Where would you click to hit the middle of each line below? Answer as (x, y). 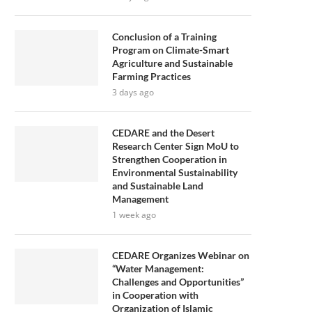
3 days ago (133, 92)
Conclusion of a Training (164, 37)
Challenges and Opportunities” (178, 282)
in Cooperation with (155, 295)
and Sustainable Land (158, 186)
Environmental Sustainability (175, 172)
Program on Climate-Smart (171, 50)
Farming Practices (151, 76)
